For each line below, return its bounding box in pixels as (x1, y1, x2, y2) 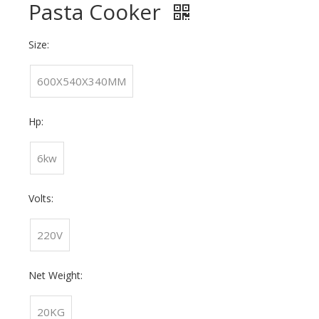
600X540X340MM (37, 74, 126, 88)
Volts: (28, 192, 53, 205)
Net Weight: (28, 268, 83, 282)
